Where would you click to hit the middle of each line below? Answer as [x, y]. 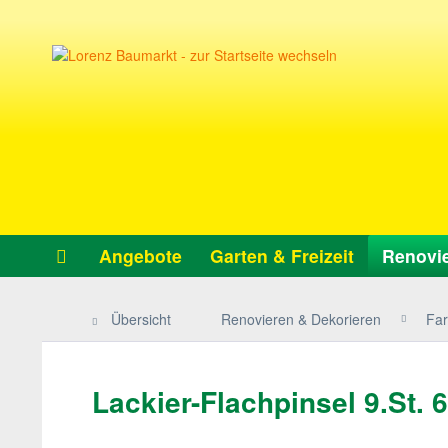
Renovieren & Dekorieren [301, 319]
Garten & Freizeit [282, 255]
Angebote [140, 255]
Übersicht [141, 319]
